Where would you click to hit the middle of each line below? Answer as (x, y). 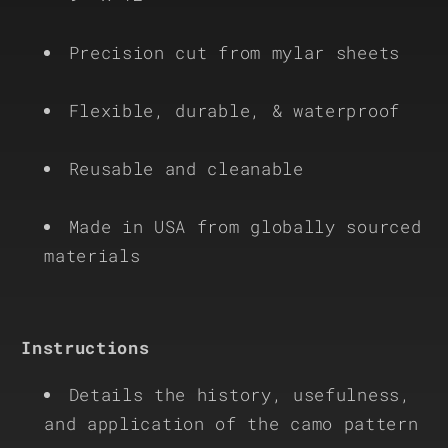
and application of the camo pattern (231, 423)
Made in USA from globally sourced (245, 226)
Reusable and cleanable (186, 168)
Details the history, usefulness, (239, 394)
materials (92, 255)
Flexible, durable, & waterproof (234, 110)
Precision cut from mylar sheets (234, 52)
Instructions (85, 348)
